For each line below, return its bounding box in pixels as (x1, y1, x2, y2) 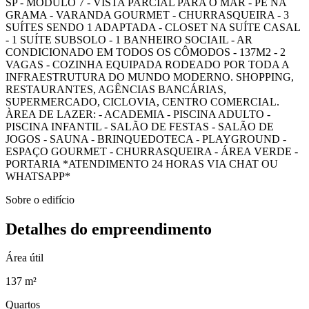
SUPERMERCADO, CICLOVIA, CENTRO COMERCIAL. (6, 95, 279, 108)
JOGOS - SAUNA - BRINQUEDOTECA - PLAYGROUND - (6, 132, 286, 145)
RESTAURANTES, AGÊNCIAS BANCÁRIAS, (6, 83, 226, 95)
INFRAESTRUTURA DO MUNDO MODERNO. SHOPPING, (6, 70, 294, 83)
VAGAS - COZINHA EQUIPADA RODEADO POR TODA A (6, 58, 289, 70)
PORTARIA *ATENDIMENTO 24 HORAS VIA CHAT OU (6, 157, 278, 170)
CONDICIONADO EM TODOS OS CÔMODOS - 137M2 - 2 (6, 46, 286, 58)
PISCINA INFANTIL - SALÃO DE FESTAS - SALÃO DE (6, 120, 274, 132)
